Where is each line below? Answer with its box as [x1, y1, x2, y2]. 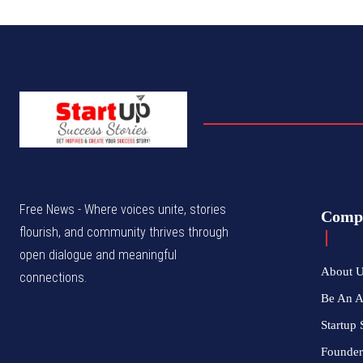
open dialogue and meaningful [19, 247, 177, 263]
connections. [19, 270, 87, 286]
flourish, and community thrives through [19, 224, 228, 241]
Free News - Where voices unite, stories [19, 202, 226, 218]
